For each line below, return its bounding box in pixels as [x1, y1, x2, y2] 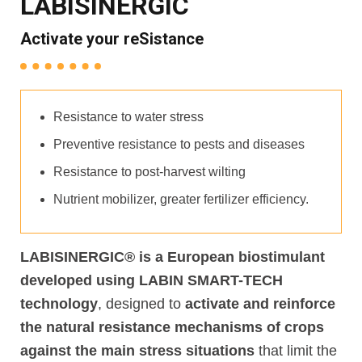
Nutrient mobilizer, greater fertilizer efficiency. [53, 192, 309, 207]
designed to [102, 296, 185, 313]
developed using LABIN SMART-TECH [20, 272, 283, 289]
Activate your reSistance [20, 29, 204, 49]
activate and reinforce [185, 296, 335, 313]
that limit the [255, 343, 337, 360]
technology [20, 296, 98, 313]
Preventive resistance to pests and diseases [53, 137, 305, 152]
